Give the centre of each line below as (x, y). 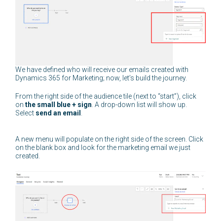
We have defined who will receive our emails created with (102, 70)
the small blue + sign (59, 105)
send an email (58, 113)
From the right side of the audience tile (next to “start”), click (106, 96)
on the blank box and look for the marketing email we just (103, 148)
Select (26, 113)
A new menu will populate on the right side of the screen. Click (110, 139)
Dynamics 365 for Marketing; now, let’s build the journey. (102, 78)
